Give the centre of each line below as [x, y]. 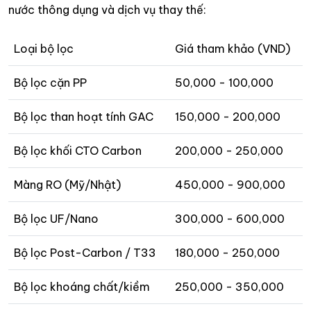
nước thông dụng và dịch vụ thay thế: [107, 9]
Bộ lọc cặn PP [50, 82]
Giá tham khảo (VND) [233, 48]
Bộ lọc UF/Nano [56, 218]
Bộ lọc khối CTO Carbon [78, 150]
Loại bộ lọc [44, 48]
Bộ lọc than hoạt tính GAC [84, 116]
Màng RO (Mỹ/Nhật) [67, 184]
